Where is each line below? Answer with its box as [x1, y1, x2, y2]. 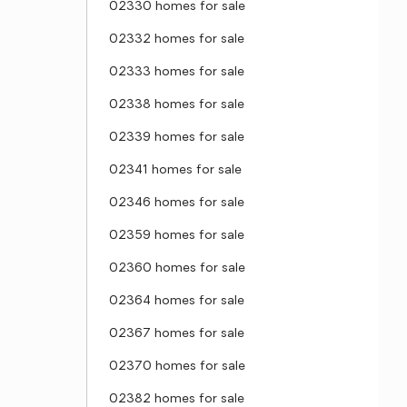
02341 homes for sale [109, 164, 242, 177]
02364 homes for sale [109, 294, 244, 308]
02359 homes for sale [109, 229, 244, 243]
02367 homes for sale [109, 327, 244, 341]
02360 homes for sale [109, 262, 245, 275]
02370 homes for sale [109, 360, 245, 373]
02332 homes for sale [109, 33, 244, 46]
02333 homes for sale [109, 65, 244, 79]
